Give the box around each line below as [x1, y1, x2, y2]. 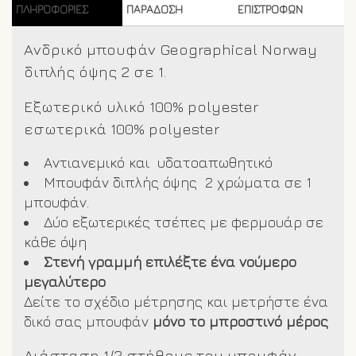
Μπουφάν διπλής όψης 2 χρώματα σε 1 [44, 173, 311, 191]
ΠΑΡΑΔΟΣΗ [126, 2, 184, 16]
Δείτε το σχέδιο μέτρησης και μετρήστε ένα [24, 292, 328, 310]
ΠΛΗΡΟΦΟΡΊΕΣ [16, 2, 88, 16]
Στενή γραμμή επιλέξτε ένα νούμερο [44, 253, 296, 270]
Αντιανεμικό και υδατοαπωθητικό [44, 153, 273, 171]
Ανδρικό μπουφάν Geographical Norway [24, 39, 317, 58]
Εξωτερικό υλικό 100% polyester [24, 96, 258, 115]
